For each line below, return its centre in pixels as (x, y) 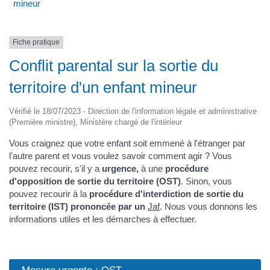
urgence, (120, 168)
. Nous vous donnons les (209, 206)
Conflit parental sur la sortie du (114, 65)
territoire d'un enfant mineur (103, 87)
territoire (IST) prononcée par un (78, 206)
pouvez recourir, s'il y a (55, 168)
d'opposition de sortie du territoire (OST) (95, 181)
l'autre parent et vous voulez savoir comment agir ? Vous (121, 155)
